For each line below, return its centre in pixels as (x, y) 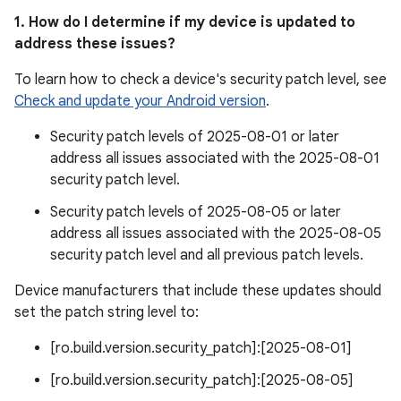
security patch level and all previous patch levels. (207, 255)
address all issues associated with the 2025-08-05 (216, 234)
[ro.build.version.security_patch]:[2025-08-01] (201, 348)
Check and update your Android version (140, 101)
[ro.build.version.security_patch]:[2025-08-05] (202, 380)
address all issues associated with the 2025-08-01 (215, 158)
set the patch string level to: (107, 312)
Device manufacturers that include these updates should (198, 291)
